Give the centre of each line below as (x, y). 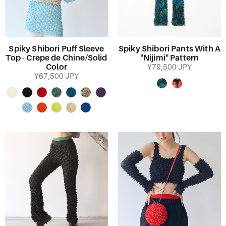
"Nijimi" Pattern (169, 58)
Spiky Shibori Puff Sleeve (56, 49)
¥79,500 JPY (169, 67)
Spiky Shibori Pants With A (169, 49)
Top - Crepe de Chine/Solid (56, 58)
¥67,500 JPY (56, 76)
